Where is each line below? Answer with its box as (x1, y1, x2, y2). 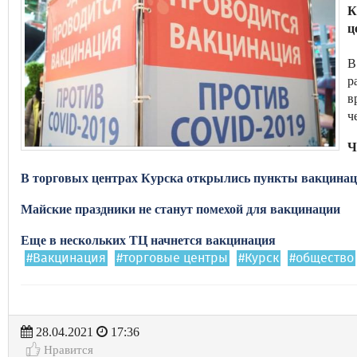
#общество (289, 252, 354, 265)
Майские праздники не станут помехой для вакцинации (21, 202, 340, 216)
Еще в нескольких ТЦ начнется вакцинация (21, 233, 276, 247)
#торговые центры (116, 252, 228, 265)
